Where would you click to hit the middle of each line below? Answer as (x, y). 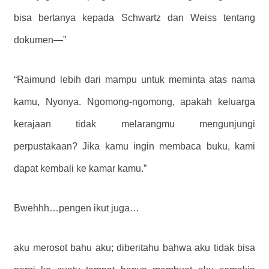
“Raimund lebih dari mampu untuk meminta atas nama (134, 79)
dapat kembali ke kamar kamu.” (80, 168)
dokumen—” (40, 40)
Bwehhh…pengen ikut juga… (77, 208)
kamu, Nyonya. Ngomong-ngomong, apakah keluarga (134, 101)
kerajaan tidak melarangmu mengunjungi (134, 124)
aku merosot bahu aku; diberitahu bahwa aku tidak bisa (134, 247)
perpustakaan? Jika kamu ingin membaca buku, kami (134, 146)
